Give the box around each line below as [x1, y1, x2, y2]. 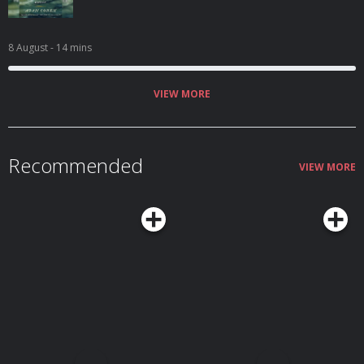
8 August [8, 41, 50, 54]
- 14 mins [50, 41, 92, 54]
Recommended [8, 152, 143, 179]
